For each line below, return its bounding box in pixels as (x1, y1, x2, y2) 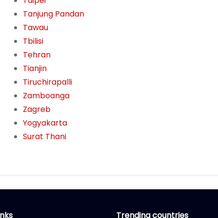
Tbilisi (22, 36, 43, 47)
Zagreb (22, 104, 51, 115)
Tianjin (22, 63, 47, 74)
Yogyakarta (22, 117, 67, 129)
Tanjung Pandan (22, 8, 84, 20)
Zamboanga (22, 90, 70, 102)
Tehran (22, 49, 51, 61)
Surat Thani (22, 131, 66, 143)
